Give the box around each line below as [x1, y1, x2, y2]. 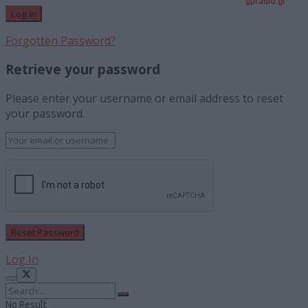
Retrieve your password [5, 60, 160, 78]
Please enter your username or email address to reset [5, 91, 283, 107]
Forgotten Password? [5, 32, 115, 48]
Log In [5, 252, 38, 267]
